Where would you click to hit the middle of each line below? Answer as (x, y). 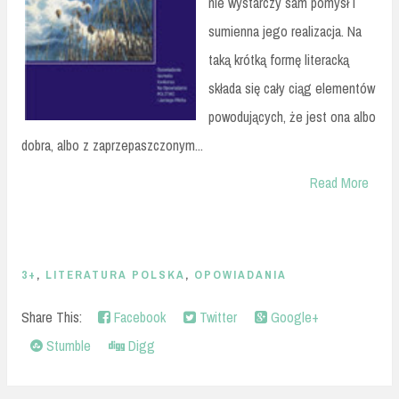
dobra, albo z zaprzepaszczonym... (112, 146)
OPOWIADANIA (240, 275)
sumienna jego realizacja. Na (285, 32)
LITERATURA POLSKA (115, 275)
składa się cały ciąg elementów (292, 89)
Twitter (216, 317)
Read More (339, 183)
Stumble (67, 345)
